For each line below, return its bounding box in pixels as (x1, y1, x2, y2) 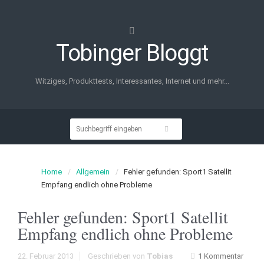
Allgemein (76, 167, 110, 176)
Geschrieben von (88, 252, 147, 260)
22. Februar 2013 (18, 252, 74, 260)
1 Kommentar (198, 252, 243, 260)
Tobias (147, 252, 173, 260)
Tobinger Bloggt (55, 39, 209, 67)
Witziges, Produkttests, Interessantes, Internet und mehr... (35, 77, 229, 85)
